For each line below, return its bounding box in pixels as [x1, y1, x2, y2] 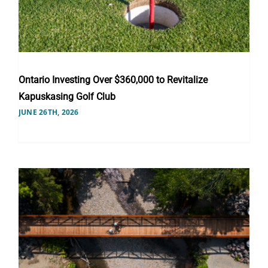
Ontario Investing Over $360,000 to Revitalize [18, 74, 208, 86]
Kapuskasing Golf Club [18, 90, 115, 102]
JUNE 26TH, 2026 [18, 106, 79, 117]
